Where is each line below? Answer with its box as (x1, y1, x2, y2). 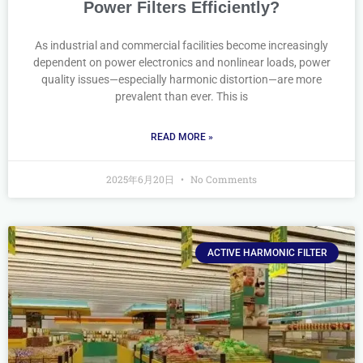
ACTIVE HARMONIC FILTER (207, 247, 327, 259)
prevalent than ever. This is (115, 90, 248, 103)
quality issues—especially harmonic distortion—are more (41, 73, 322, 86)
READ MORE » (150, 131, 213, 143)
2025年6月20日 (106, 173, 177, 186)
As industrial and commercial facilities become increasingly (35, 39, 328, 52)
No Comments (188, 173, 257, 186)
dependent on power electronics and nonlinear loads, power (32, 56, 331, 69)
